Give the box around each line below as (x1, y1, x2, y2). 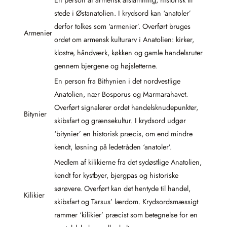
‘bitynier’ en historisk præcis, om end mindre (54, 128, 193, 139)
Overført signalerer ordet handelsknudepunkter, (54, 102, 198, 112)
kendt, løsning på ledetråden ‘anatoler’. (54, 141, 172, 152)
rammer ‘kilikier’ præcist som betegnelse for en (54, 209, 198, 220)
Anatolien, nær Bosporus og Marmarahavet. (54, 89, 188, 99)
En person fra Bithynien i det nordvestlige (54, 75, 180, 86)
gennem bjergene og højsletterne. (54, 60, 157, 71)
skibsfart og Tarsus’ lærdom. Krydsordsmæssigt (54, 196, 198, 207)
